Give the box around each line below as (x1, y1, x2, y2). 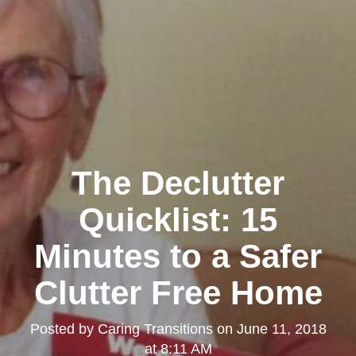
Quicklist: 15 (79, 200, 277, 238)
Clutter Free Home (33, 273, 323, 311)
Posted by (29, 320, 98, 337)
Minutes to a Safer (34, 237, 322, 275)
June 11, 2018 (236, 320, 327, 337)
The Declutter (72, 164, 284, 202)
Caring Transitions (97, 320, 213, 337)
